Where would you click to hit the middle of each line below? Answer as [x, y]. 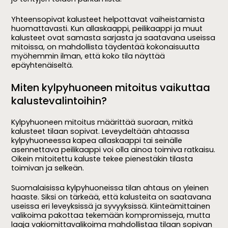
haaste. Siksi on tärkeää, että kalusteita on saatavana [111, 197]
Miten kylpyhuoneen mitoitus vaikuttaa [111, 87]
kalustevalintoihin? [59, 101]
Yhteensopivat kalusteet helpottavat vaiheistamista [108, 19]
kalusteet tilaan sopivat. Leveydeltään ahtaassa [101, 131]
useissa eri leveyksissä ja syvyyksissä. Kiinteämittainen [111, 206]
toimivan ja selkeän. [48, 168]
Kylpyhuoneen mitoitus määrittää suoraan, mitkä [102, 122]
